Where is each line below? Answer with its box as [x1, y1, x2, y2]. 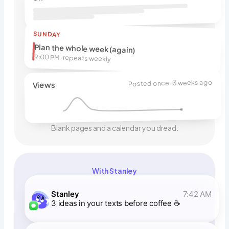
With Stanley [91, 166, 138, 176]
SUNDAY [33, 30, 61, 39]
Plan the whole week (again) [34, 42, 136, 55]
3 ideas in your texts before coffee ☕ [51, 198, 180, 209]
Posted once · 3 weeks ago [128, 78, 213, 88]
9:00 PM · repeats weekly [34, 53, 111, 63]
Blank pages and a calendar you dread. [51, 123, 178, 133]
